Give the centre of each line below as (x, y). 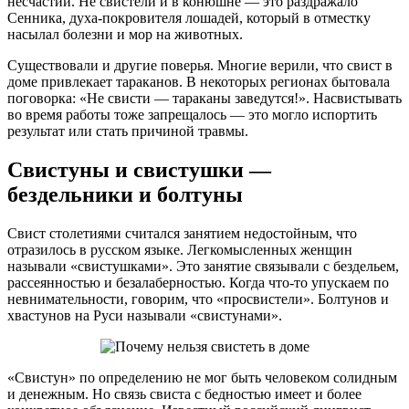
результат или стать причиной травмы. (128, 131)
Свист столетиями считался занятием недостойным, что (182, 233)
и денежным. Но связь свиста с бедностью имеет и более (184, 393)
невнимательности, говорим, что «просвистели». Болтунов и (198, 299)
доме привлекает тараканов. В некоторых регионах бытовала (199, 81)
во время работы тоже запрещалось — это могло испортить (192, 114)
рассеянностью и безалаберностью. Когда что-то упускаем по (198, 282)
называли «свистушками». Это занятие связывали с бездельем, (203, 266)
